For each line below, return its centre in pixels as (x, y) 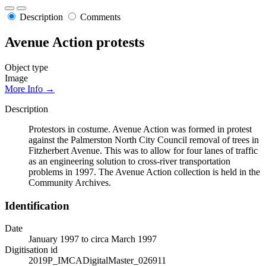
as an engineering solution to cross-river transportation (129, 161)
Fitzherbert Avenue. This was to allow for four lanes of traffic (143, 150)
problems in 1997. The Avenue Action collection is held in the (144, 172)
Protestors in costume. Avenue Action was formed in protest (140, 129)
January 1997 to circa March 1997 (93, 239)
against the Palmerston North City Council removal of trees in (144, 140)
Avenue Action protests (75, 42)
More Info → (30, 88)
